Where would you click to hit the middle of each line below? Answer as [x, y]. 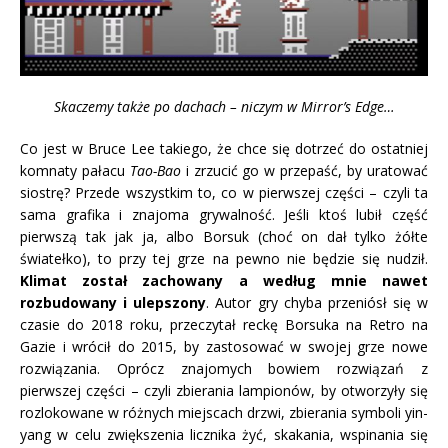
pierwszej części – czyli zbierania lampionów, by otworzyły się [224, 390]
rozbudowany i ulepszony [113, 302]
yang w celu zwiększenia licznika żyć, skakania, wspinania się [224, 434]
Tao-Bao [155, 170]
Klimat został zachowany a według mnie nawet [224, 280]
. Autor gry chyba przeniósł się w [317, 302]
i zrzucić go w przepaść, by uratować [304, 170]
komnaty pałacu [75, 170]
